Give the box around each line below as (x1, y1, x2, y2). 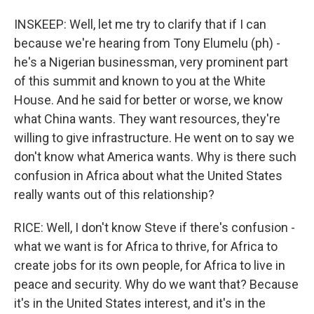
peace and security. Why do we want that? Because (14, 276, 299, 292)
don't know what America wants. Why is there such (14, 149, 296, 164)
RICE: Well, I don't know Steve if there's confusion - (14, 219, 295, 235)
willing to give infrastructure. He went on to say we (14, 130, 294, 145)
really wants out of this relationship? (14, 186, 214, 202)
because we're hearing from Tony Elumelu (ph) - (14, 35, 280, 50)
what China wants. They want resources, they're (14, 111, 280, 126)
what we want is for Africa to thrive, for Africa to (14, 238, 278, 254)
